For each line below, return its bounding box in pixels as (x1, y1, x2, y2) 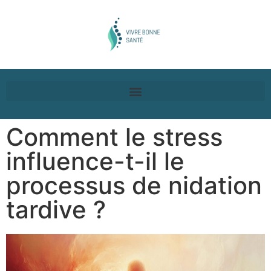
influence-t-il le (6, 146, 184, 177)
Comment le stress (6, 122, 223, 152)
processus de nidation (6, 171, 262, 201)
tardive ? (6, 195, 106, 225)
